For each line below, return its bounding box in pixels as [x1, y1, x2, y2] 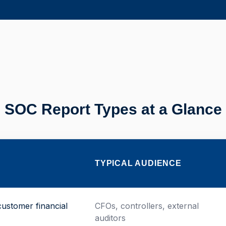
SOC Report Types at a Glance [4, 101, 222, 118]
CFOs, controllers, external [95, 201, 199, 211]
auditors [95, 213, 126, 223]
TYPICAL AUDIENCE [95, 159, 182, 167]
